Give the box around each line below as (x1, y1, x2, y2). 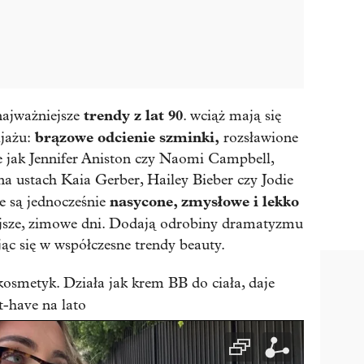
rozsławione (219, 129, 298, 147)
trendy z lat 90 (80, 106, 183, 125)
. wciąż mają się (183, 107, 281, 125)
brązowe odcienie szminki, (31, 128, 219, 147)
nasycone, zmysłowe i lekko (110, 193, 299, 211)
